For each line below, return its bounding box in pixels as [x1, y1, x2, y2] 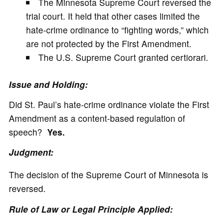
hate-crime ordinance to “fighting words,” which [26, 24, 209, 36]
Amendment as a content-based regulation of [8, 111, 185, 124]
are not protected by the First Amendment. [26, 37, 192, 50]
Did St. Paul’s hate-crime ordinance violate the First [8, 98, 209, 110]
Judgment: [8, 145, 54, 158]
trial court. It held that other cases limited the [26, 10, 200, 23]
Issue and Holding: [8, 78, 88, 90]
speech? [8, 125, 47, 138]
